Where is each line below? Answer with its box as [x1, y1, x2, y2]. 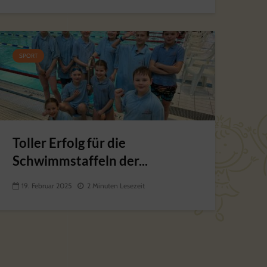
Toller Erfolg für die [13, 135, 126, 151]
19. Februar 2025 [21, 181, 72, 191]
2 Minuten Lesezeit [87, 181, 145, 191]
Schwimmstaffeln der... [13, 153, 148, 169]
